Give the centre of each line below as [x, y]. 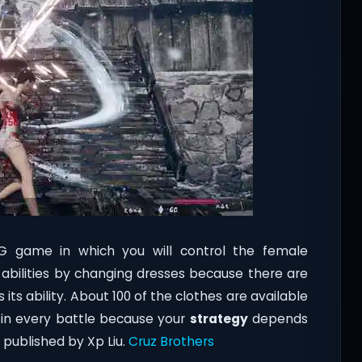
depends [278, 319]
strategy [219, 319]
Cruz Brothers [171, 342]
